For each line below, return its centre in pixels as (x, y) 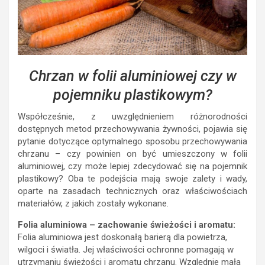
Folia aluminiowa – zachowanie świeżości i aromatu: (127, 224)
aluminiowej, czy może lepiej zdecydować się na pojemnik (132, 166)
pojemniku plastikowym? (132, 95)
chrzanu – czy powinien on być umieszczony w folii (132, 153)
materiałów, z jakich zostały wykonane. (93, 203)
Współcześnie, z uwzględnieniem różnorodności (132, 116)
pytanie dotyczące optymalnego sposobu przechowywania (132, 141)
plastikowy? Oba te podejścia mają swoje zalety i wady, (132, 178)
